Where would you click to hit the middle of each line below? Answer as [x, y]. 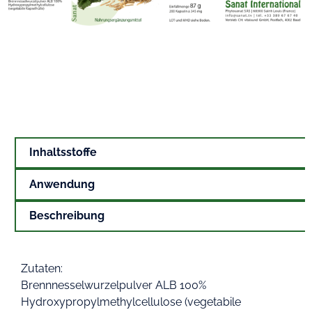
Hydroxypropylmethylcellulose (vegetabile [131, 302]
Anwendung [62, 184]
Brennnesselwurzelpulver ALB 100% [114, 285]
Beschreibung [67, 216]
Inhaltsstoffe [63, 153]
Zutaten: [42, 268]
